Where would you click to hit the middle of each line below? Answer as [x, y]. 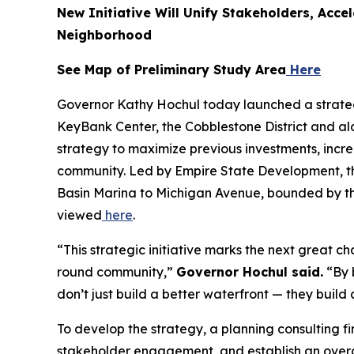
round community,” [117, 272]
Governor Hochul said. [250, 272]
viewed [79, 215]
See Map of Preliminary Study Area [171, 70]
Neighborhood [104, 35]
